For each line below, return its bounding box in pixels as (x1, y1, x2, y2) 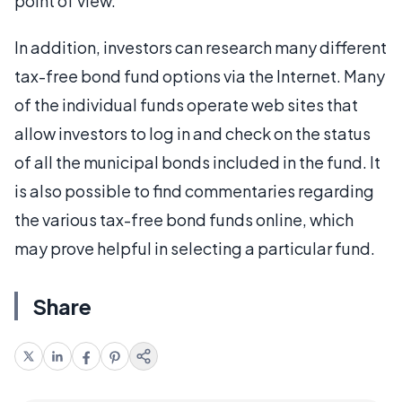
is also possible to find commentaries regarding (14, 180, 374, 201)
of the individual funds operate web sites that (14, 94, 358, 115)
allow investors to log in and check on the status (14, 123, 371, 144)
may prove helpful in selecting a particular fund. (14, 238, 375, 258)
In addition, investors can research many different (14, 37, 387, 57)
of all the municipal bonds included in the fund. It (14, 152, 380, 172)
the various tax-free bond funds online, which (14, 209, 354, 230)
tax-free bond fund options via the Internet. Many (14, 66, 385, 86)
